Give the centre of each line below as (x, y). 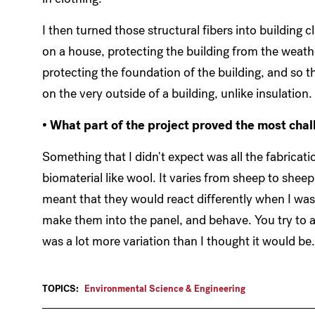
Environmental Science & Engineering (165, 289)
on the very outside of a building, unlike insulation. (177, 94)
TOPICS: (60, 289)
